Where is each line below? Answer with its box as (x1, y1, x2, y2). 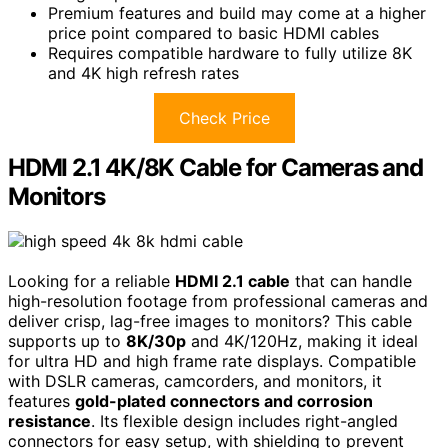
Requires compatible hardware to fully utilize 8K (48, 42, 412, 63)
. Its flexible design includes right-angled (91, 410, 398, 431)
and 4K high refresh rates (48, 62, 239, 83)
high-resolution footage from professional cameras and (8, 290, 428, 311)
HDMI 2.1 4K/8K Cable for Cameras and (8, 152, 423, 182)
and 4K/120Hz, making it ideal (186, 330, 418, 351)
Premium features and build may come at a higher (48, 2, 426, 23)
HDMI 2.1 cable (175, 270, 290, 291)
